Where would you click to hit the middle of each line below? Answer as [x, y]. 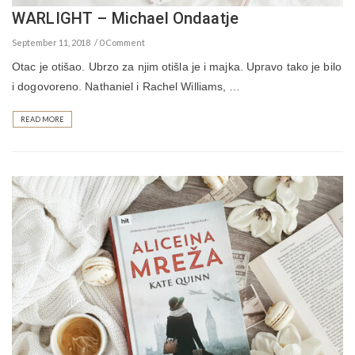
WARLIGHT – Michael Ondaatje [126, 19]
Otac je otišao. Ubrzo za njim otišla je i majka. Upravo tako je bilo [177, 67]
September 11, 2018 [51, 43]
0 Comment [122, 43]
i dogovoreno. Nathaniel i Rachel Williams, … [126, 87]
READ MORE [42, 120]
